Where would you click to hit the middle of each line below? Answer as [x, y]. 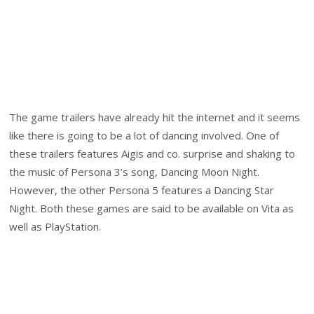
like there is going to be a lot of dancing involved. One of [144, 136]
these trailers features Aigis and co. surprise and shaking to [152, 154]
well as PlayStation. [55, 227]
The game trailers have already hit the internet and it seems [155, 117]
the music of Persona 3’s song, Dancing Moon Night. [135, 172]
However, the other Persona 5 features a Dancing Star [142, 190]
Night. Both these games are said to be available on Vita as [152, 209]
